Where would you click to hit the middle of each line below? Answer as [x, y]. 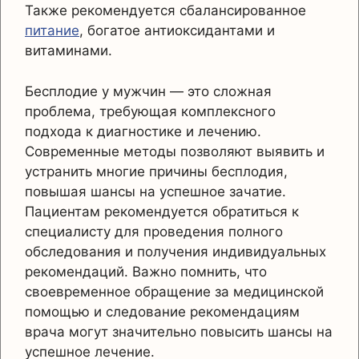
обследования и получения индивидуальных [175, 251]
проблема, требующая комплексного [150, 111]
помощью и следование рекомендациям [162, 311]
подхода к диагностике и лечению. [143, 131]
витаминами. [69, 51]
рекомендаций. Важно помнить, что [146, 271]
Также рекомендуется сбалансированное [165, 11]
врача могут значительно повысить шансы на [179, 331]
